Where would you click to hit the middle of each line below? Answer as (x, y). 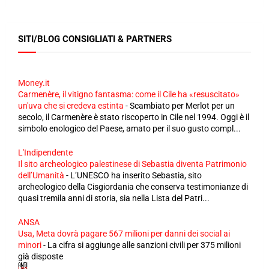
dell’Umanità (41, 175)
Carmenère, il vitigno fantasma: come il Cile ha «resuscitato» (129, 94)
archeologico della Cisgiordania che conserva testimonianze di (133, 187)
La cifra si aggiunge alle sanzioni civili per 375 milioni (144, 245)
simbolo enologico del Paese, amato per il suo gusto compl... (129, 128)
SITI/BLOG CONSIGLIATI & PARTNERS (95, 39)
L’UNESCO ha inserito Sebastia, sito (136, 175)
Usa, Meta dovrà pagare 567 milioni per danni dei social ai (124, 234)
